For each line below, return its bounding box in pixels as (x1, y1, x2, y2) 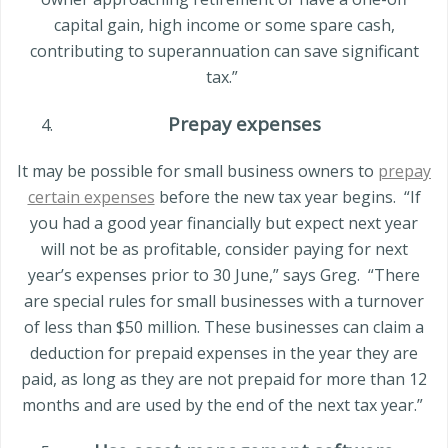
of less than (24, 315, 116, 338)
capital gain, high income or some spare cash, (53, 14, 395, 37)
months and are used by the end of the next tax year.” (21, 393, 423, 416)
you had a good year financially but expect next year (30, 211, 418, 234)
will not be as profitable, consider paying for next (40, 237, 408, 260)
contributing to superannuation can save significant (29, 40, 419, 63)
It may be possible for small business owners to (17, 159, 378, 182)
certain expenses (27, 185, 155, 208)
